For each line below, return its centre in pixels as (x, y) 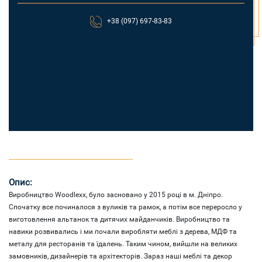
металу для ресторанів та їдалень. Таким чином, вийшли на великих (123, 244)
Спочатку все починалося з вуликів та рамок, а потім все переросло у (125, 207)
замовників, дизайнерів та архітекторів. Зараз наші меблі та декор (120, 256)
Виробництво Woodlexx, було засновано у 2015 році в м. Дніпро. (116, 194)
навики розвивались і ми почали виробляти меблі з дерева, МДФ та (123, 231)
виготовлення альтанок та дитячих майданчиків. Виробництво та (119, 219)
